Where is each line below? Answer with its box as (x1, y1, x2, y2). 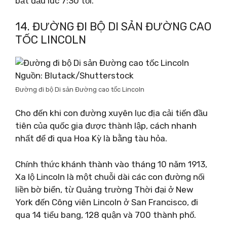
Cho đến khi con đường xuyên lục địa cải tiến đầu (15, 108, 208, 118)
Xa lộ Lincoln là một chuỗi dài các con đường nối (15, 171, 205, 182)
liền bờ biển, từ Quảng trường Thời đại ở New (15, 184, 194, 195)
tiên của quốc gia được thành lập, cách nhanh (15, 121, 197, 131)
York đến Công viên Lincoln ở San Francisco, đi (15, 197, 198, 207)
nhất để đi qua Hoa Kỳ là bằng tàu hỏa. (15, 133, 167, 143)
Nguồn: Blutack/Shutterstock (15, 70, 134, 81)
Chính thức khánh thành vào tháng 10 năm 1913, (15, 159, 207, 169)
